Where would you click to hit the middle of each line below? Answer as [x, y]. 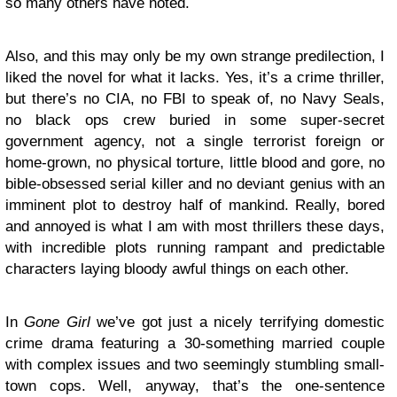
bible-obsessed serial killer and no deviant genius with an [195, 184]
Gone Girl [57, 322]
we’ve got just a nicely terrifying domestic [237, 322]
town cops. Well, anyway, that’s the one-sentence [195, 386]
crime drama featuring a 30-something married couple [195, 343]
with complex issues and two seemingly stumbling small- [195, 365]
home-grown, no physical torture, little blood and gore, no [195, 163]
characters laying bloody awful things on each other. [177, 269]
